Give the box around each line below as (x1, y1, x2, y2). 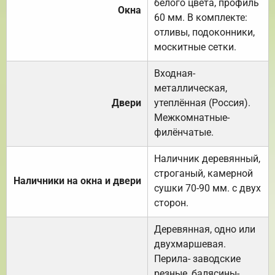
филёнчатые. (154, 126, 214, 138)
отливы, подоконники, (154, 26, 255, 38)
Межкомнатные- (154, 111, 230, 123)
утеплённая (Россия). (154, 96, 250, 109)
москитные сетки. (154, 41, 236, 53)
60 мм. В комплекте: (154, 11, 247, 23)
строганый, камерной (154, 167, 253, 179)
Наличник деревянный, (154, 152, 260, 165)
